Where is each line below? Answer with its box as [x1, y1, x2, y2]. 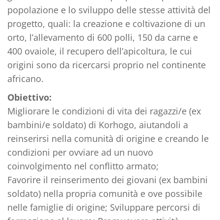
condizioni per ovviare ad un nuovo [7, 146, 153, 158]
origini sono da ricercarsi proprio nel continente [7, 58, 206, 71]
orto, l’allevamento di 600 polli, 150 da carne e [7, 31, 198, 43]
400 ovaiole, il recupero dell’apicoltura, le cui [7, 45, 192, 57]
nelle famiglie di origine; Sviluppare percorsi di [7, 201, 200, 213]
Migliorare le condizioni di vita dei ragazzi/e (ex [7, 105, 201, 117]
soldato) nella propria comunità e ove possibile [7, 187, 202, 199]
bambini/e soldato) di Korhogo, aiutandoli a [7, 118, 188, 131]
